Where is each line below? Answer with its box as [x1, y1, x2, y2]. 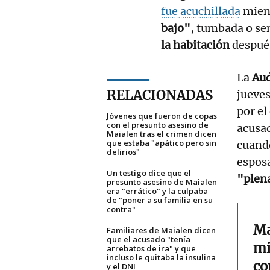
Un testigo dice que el [107, 167, 191, 178]
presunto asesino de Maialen [107, 176, 217, 187]
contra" [107, 203, 136, 215]
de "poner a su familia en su [107, 194, 213, 206]
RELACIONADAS [107, 86, 213, 104]
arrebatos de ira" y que [107, 242, 196, 254]
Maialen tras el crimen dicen [107, 128, 216, 139]
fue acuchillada [161, 4, 240, 18]
